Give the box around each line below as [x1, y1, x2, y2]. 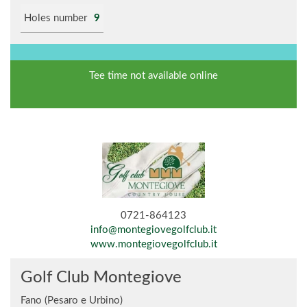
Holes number [24, 13, 87, 23]
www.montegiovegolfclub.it [90, 239, 217, 249]
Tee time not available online [89, 71, 218, 81]
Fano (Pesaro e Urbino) [21, 295, 123, 306]
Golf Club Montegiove [21, 269, 182, 286]
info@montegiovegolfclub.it [90, 225, 217, 235]
